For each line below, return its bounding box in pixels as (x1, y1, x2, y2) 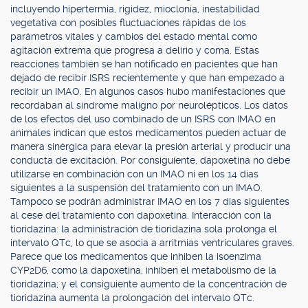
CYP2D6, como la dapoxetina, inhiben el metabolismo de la (10, 265, 276, 276)
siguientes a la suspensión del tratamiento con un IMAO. (10, 182, 263, 193)
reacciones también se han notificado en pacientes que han (10, 58, 278, 69)
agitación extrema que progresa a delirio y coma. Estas (10, 45, 259, 56)
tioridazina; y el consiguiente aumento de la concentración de (10, 278, 287, 289)
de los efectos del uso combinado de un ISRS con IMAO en (10, 113, 276, 124)
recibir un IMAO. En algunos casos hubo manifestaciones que (10, 86, 285, 97)
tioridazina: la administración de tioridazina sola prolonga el (10, 223, 277, 234)
